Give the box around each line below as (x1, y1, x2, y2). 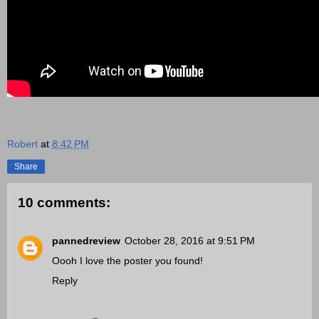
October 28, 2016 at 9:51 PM (125, 235, 255, 247)
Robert (7, 137, 38, 150)
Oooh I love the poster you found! (52, 255, 203, 267)
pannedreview (52, 235, 120, 247)
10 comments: (18, 194, 110, 210)
